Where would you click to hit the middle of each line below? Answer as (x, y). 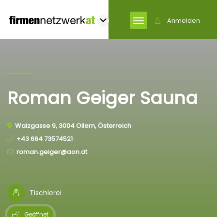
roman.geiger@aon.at (52, 152)
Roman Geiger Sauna (102, 98)
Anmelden (184, 21)
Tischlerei (46, 193)
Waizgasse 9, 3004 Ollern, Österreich (73, 126)
